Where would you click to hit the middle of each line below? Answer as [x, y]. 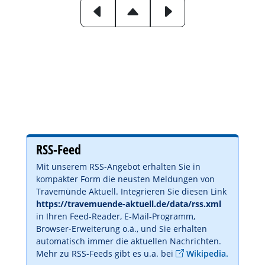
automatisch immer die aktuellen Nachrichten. [129, 241]
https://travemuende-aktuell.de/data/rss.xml [129, 203]
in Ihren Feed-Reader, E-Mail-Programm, [116, 216]
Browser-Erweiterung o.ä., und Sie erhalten [122, 228]
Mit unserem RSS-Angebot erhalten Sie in [118, 166]
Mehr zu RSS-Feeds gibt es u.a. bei [106, 253]
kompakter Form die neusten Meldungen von [125, 179]
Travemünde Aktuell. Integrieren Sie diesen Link [131, 191]
